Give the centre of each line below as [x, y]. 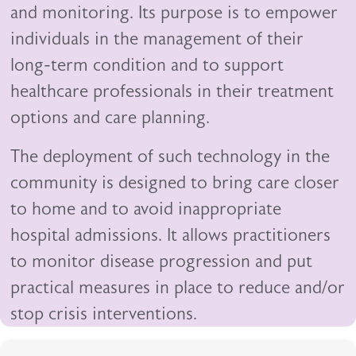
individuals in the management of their [157, 39]
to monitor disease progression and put [162, 261]
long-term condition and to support [147, 65]
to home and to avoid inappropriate [146, 209]
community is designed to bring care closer [175, 183]
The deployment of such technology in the [170, 157]
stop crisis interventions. [104, 314]
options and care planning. [110, 118]
